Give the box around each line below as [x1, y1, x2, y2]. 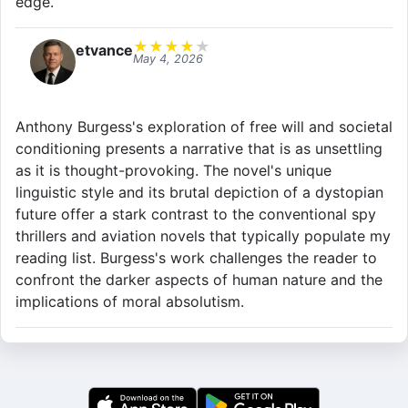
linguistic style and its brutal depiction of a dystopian [15, 183, 383, 202]
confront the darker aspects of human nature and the [15, 270, 382, 290]
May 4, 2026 [133, 52, 203, 66]
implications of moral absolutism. [15, 292, 244, 311]
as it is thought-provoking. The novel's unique [15, 161, 331, 180]
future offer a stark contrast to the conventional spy [15, 205, 376, 224]
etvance [76, 41, 133, 60]
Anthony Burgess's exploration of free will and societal [15, 117, 393, 137]
